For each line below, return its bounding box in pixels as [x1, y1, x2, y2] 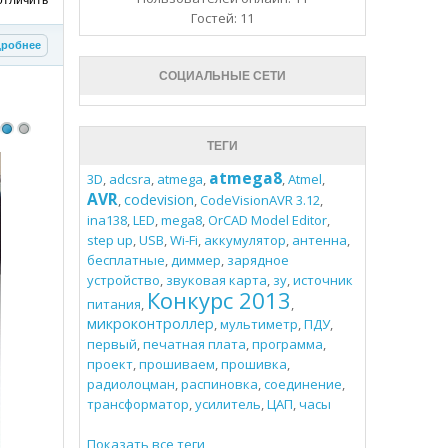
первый [86, 335, 137, 354]
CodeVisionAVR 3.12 [199, 191, 320, 210]
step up [86, 231, 133, 250]
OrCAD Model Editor [207, 211, 327, 230]
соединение [263, 375, 342, 394]
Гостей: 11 [190, 9, 254, 28]
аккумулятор [203, 231, 286, 250]
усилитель [194, 395, 261, 414]
